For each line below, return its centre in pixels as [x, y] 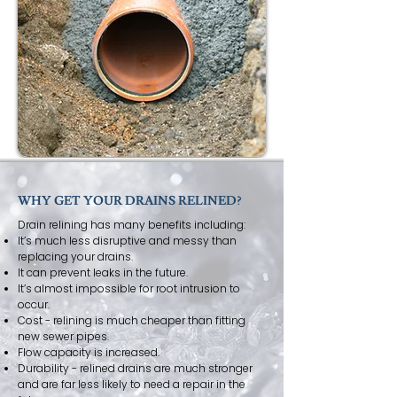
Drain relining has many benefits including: [132, 225]
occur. [34, 304]
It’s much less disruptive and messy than [127, 241]
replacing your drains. [75, 257]
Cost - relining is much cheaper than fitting [132, 320]
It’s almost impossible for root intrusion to [129, 288]
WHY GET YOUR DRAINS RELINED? [129, 201]
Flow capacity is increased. [89, 352]
